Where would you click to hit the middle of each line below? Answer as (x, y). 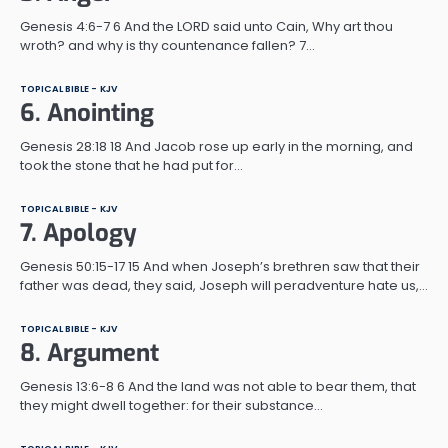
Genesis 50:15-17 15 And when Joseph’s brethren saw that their (220, 266)
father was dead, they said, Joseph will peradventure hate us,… (224, 285)
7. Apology (78, 232)
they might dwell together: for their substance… (171, 405)
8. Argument (89, 352)
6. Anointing (87, 112)
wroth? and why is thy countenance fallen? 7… (167, 45)
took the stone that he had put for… (131, 165)
